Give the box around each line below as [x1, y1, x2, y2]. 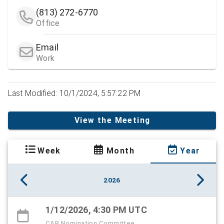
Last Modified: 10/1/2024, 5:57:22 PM [8, 88, 141, 98]
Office [36, 18, 60, 28]
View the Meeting [74, 115, 150, 125]
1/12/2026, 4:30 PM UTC [45, 204, 147, 215]
